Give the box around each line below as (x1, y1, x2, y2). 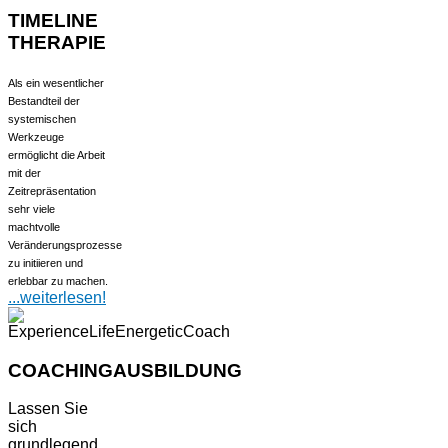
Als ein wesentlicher (8, 76, 104, 89)
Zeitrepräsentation (8, 184, 96, 197)
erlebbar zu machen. (8, 274, 108, 287)
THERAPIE (8, 32, 106, 54)
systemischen (8, 112, 76, 125)
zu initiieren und (8, 256, 83, 269)
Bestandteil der (8, 94, 80, 107)
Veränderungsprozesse (8, 238, 122, 251)
